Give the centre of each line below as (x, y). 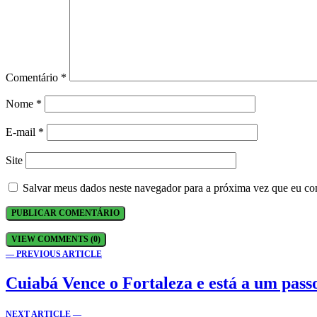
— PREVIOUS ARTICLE (54, 254)
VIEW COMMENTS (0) (56, 239)
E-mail (22, 132)
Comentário (33, 77)
